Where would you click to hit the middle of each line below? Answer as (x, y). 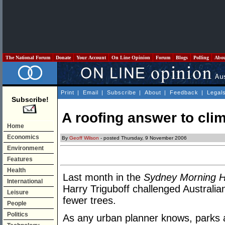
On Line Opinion (131, 58)
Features (20, 159)
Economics (23, 137)
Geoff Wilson (84, 138)
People (17, 203)
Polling (201, 58)
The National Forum (28, 58)
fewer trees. (89, 201)
